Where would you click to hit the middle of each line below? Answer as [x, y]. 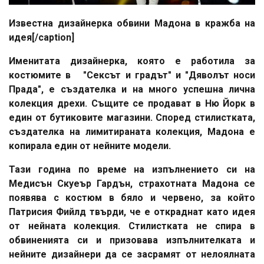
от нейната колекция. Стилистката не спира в [132, 226]
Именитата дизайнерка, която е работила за [132, 61]
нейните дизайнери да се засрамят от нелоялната [132, 254]
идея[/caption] [42, 37]
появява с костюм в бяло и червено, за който [132, 197]
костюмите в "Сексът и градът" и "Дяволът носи [132, 75]
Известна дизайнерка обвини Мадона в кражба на [132, 23]
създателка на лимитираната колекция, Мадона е [132, 131]
